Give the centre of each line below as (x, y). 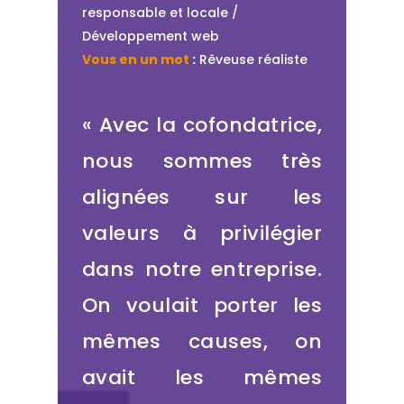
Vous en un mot (137, 60)
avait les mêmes (202, 378)
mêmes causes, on (202, 342)
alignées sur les (202, 197)
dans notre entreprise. (202, 270)
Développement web (150, 37)
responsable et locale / (160, 13)
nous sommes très (202, 161)
